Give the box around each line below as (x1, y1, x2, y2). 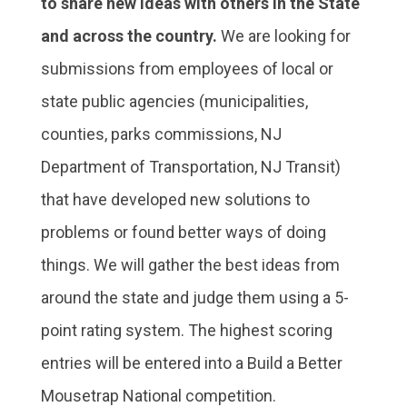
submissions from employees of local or (40, 59, 333, 79)
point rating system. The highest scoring (40, 321, 333, 341)
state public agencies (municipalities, (40, 92, 308, 112)
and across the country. (40, 26, 221, 46)
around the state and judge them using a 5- (40, 288, 349, 308)
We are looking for (220, 26, 351, 46)
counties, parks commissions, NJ (40, 124, 282, 144)
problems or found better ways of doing (40, 223, 326, 243)
